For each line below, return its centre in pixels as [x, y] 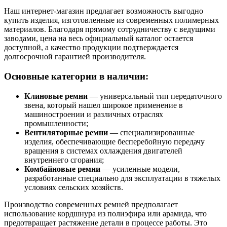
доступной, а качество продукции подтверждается [91, 48]
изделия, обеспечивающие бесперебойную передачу [115, 141]
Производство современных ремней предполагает [91, 204]
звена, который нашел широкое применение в [104, 105]
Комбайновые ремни [62, 169]
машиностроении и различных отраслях [94, 114]
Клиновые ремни [56, 96]
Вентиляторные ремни [66, 132]
